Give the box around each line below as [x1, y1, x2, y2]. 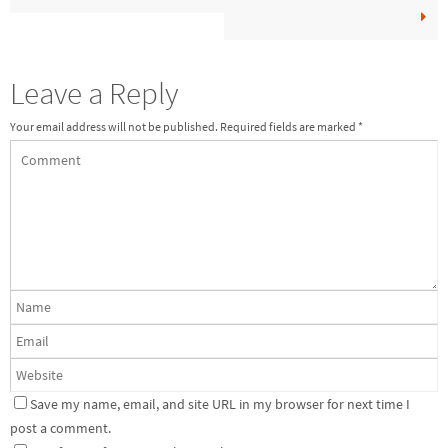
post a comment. [10, 419, 111, 438]
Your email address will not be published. [10, 118, 218, 134]
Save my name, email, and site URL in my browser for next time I [30, 395, 410, 414]
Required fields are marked [220, 118, 358, 134]
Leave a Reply [10, 72, 179, 112]
